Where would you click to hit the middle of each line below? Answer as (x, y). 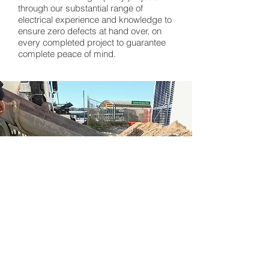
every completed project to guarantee (92, 42)
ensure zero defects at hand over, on (90, 31)
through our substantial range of (80, 8)
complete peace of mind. (67, 54)
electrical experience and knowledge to (95, 20)
